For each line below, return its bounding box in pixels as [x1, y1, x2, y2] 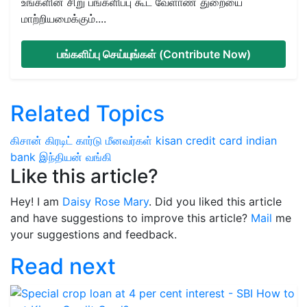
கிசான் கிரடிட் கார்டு [10, 133, 102, 147]
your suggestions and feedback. [10, 227, 177, 241]
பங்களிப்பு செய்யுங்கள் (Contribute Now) [56, 47, 251, 61]
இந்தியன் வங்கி [39, 149, 112, 164]
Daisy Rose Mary [62, 194, 149, 208]
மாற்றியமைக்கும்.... [21, 11, 106, 25]
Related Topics [10, 99, 164, 127]
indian [246, 133, 277, 147]
